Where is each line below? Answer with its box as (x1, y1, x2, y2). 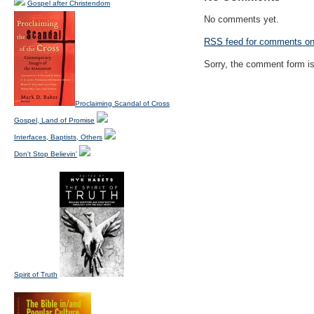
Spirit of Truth (14, 271, 57, 278)
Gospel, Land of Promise (14, 116, 95, 124)
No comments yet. (204, 14, 279, 25)
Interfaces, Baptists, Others (14, 133, 102, 141)
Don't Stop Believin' (14, 150, 77, 158)
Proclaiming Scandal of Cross (75, 100, 170, 107)
